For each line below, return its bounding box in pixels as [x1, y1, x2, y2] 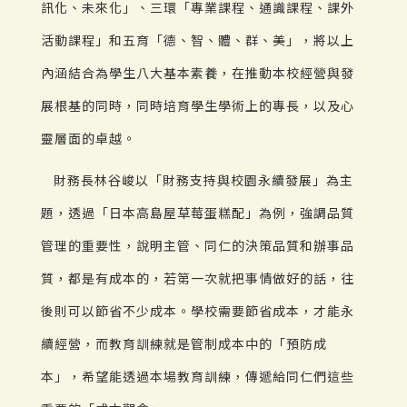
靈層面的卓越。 [41, 129, 136, 148]
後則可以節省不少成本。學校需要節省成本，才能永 [41, 302, 354, 321]
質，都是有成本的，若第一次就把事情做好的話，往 [41, 269, 354, 288]
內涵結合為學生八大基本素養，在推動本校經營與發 [41, 64, 354, 83]
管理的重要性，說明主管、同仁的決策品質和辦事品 [41, 236, 354, 255]
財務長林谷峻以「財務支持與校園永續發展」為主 [54, 171, 353, 190]
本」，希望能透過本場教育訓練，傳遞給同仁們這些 [41, 367, 354, 386]
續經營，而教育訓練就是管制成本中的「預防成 [41, 334, 327, 353]
